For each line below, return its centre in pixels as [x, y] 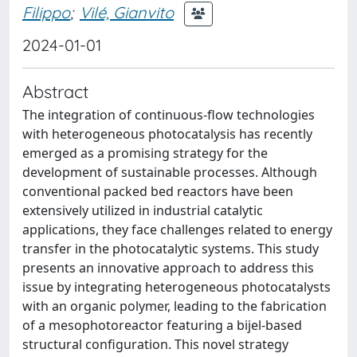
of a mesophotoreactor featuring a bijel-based [162, 325]
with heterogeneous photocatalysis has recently [167, 134]
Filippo [46, 12]
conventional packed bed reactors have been [158, 191]
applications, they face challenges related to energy [177, 229]
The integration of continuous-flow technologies [169, 115]
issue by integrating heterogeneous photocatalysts [177, 287]
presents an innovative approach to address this [168, 268]
